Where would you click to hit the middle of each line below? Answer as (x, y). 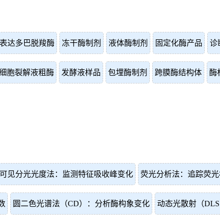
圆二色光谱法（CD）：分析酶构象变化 (81, 204)
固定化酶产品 (179, 43)
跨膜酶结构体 (178, 72)
